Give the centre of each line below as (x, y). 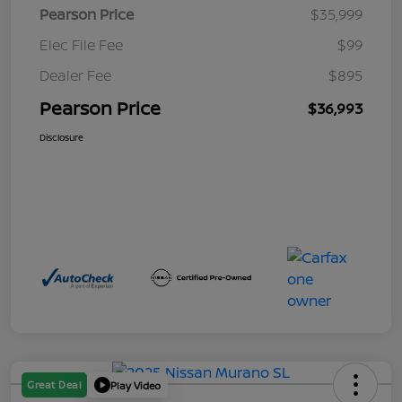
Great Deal (54, 385)
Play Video (135, 385)
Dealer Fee (75, 76)
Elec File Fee (81, 45)
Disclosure (61, 138)
